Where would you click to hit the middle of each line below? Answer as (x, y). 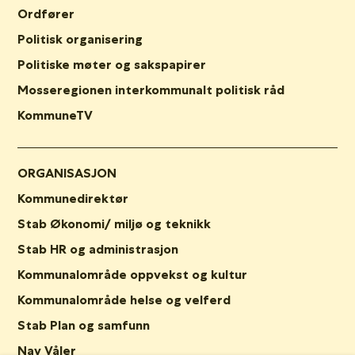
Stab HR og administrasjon (98, 248)
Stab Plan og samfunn (84, 324)
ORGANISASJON (67, 172)
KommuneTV (55, 115)
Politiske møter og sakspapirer (112, 64)
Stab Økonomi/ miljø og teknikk (114, 223)
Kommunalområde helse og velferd (124, 299)
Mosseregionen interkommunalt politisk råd (151, 89)
